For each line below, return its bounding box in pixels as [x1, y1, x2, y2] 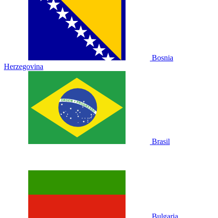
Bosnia [152, 54, 173, 62]
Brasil [152, 137, 170, 145]
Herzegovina [4, 62, 43, 71]
